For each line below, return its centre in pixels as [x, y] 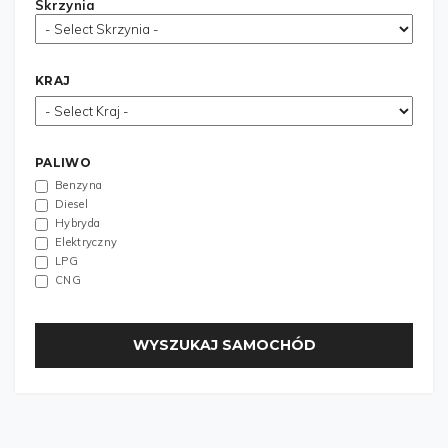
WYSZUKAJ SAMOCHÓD [224, 345]
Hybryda [78, 223]
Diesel [71, 204]
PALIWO [63, 162]
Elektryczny [86, 242]
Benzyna [79, 185]
